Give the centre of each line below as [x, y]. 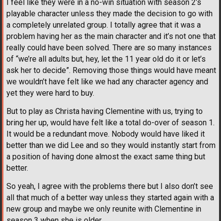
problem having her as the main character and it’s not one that [111, 37]
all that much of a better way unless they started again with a [110, 198]
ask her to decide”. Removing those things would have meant [111, 71]
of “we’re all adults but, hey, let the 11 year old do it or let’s [106, 59]
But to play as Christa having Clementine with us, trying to [105, 111]
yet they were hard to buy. [50, 93]
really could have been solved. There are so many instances [109, 48]
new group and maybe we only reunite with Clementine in [104, 209]
